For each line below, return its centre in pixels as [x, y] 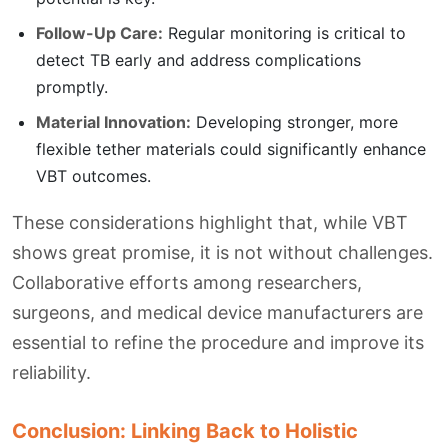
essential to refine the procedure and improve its [218, 343]
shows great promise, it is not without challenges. [222, 253]
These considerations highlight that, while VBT [210, 223]
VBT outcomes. [93, 176]
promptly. [72, 87]
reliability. [51, 373]
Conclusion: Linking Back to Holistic [185, 431]
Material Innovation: [113, 122]
